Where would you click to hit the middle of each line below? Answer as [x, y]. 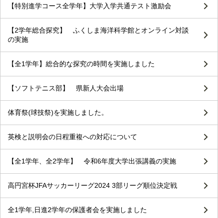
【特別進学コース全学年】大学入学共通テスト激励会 [90, 6]
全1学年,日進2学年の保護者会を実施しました [77, 209]
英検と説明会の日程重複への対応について [73, 136]
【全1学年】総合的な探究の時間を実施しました [81, 64]
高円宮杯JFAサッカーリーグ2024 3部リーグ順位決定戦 [92, 185]
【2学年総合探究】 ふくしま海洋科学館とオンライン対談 [98, 30]
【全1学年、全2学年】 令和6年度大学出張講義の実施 [92, 161]
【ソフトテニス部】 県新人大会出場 [66, 88]
